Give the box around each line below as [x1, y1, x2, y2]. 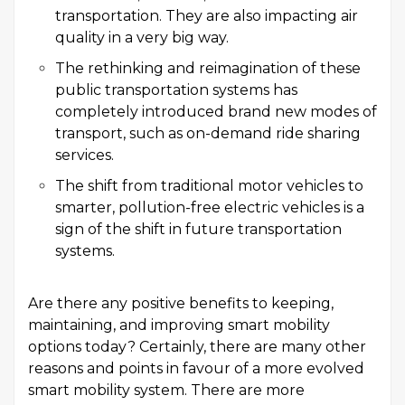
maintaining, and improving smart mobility [28, 316, 330, 334]
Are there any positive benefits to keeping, [28, 294, 334, 312]
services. [55, 146, 114, 164]
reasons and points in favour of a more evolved [28, 359, 364, 377]
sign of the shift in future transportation [55, 220, 342, 238]
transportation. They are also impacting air [55, 6, 358, 24]
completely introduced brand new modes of [55, 102, 377, 120]
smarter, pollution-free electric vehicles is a [55, 198, 364, 216]
